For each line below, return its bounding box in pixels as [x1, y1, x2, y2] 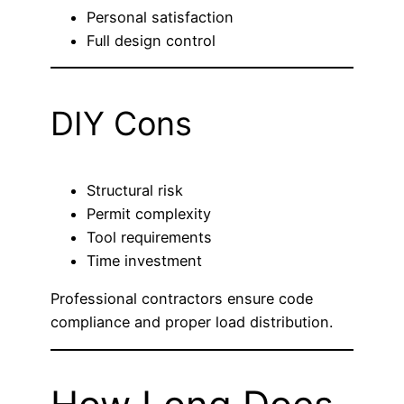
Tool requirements [87, 228, 212, 247]
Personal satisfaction [87, 7, 234, 26]
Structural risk [87, 181, 183, 200]
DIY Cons [50, 104, 192, 144]
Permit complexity [87, 205, 211, 224]
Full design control [87, 31, 216, 50]
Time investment [87, 252, 202, 271]
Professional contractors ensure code [50, 289, 313, 308]
